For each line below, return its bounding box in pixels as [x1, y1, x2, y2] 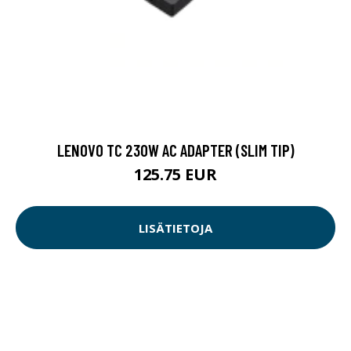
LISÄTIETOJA [139, 219, 212, 236]
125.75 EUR [134, 164, 217, 186]
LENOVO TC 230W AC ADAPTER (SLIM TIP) [56, 140, 295, 161]
